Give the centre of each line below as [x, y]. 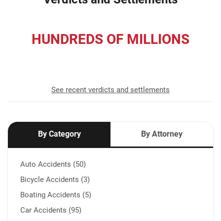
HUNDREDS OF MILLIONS [110, 39]
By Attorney [162, 134]
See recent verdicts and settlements [110, 90]
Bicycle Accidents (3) [55, 179]
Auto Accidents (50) [53, 164]
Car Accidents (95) [51, 210]
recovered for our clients [110, 56]
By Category [59, 134]
